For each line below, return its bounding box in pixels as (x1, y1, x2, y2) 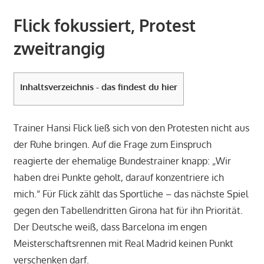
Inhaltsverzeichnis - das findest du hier (19, 81, 177, 93)
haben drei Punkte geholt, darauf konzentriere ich (13, 171, 224, 184)
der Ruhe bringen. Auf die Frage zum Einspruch (13, 138, 212, 151)
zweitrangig (13, 38, 105, 60)
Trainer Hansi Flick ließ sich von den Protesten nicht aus (13, 122, 249, 134)
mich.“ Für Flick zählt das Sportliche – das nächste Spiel (13, 188, 248, 200)
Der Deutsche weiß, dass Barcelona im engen (13, 221, 207, 233)
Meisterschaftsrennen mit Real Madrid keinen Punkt (13, 237, 233, 250)
